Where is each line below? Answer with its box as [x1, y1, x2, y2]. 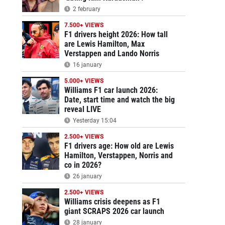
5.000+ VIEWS [64, 77, 103, 84]
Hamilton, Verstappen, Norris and [64, 151, 173, 160]
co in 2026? [64, 160, 101, 170]
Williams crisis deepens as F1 [64, 197, 160, 206]
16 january [71, 61, 102, 68]
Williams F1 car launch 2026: [64, 85, 158, 95]
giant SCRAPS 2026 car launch [64, 206, 164, 216]
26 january [71, 173, 102, 180]
